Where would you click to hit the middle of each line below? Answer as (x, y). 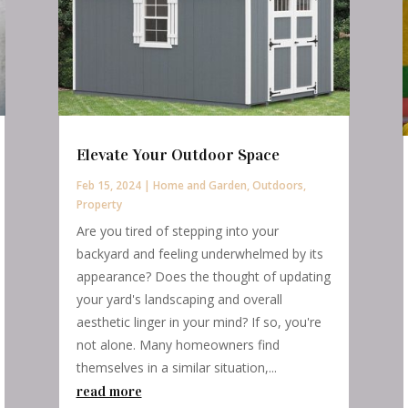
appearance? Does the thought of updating (203, 276)
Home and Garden (199, 185)
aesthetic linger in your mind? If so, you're (199, 321)
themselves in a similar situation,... (176, 367)
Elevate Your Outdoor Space (178, 154)
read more (109, 391)
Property (99, 204)
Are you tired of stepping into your (177, 230)
